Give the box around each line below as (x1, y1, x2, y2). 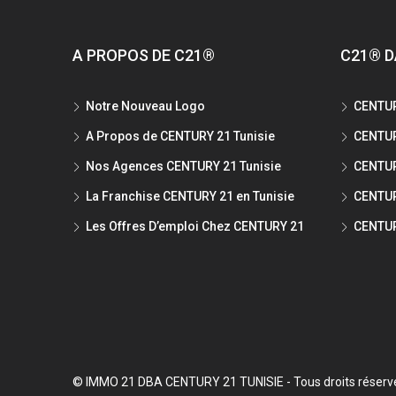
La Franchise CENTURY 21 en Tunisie (86, 189, 294, 204)
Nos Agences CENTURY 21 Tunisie (86, 159, 281, 174)
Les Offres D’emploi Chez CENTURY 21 (86, 219, 304, 234)
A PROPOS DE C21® (72, 46, 215, 65)
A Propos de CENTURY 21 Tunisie (86, 129, 275, 144)
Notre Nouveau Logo (86, 99, 205, 114)
